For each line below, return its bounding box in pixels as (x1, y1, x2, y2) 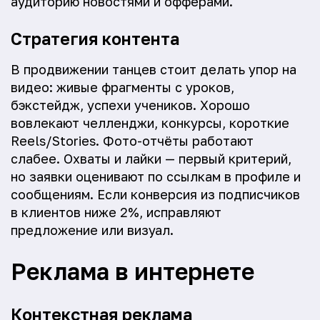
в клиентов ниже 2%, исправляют (11, 204, 221, 220)
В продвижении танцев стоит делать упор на (11, 61, 296, 77)
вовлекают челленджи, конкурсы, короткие (11, 115, 289, 131)
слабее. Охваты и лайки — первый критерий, (11, 151, 291, 166)
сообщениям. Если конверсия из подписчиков (11, 186, 300, 202)
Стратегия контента (11, 29, 179, 49)
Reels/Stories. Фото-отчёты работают (11, 133, 254, 149)
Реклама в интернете (11, 257, 254, 285)
